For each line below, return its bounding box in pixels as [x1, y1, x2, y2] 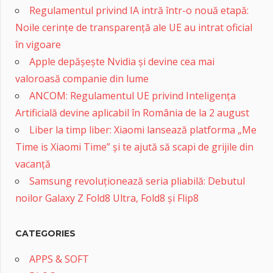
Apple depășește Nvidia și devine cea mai [29, 54, 214, 68]
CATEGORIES [15, 227, 76, 239]
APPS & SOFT [29, 252, 89, 266]
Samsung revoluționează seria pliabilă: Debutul [29, 174, 245, 188]
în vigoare [15, 37, 61, 51]
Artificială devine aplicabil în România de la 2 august [15, 105, 249, 119]
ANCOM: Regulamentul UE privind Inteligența [29, 88, 236, 102]
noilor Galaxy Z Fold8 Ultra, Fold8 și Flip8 [15, 191, 199, 205]
